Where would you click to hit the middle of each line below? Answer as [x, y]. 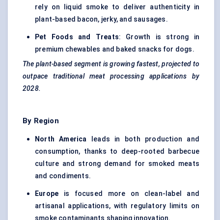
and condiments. [63, 176]
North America [61, 139]
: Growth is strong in [159, 37]
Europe [47, 194]
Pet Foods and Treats [77, 37]
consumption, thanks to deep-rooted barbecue [117, 151]
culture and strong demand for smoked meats [117, 164]
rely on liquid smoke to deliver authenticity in [117, 7]
